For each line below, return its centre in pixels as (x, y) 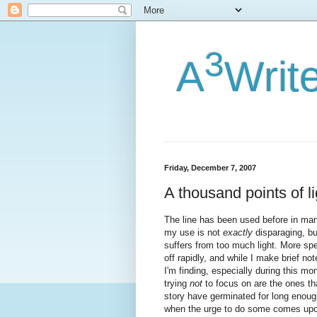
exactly (238, 232)
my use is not (194, 232)
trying (177, 283)
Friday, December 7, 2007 (210, 168)
